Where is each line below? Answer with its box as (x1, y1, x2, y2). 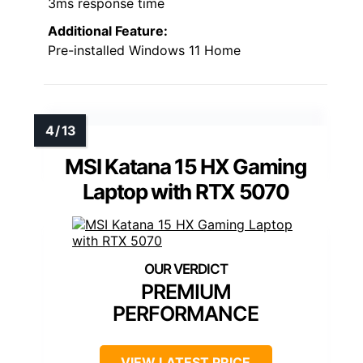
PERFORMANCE (113, 301, 258, 327)
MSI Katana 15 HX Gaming (65, 154, 306, 180)
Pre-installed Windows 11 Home (48, 42, 241, 59)
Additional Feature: (48, 23, 168, 40)
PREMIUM (140, 280, 231, 305)
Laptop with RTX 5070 (82, 179, 289, 205)
